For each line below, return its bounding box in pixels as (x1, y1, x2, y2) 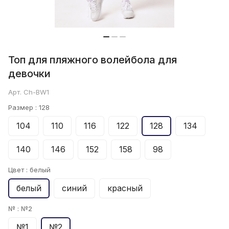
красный (107, 183, 143, 194)
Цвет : (8, 166, 30, 174)
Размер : (8, 103, 39, 112)
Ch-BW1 (24, 88, 49, 97)
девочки (8, 67, 51, 80)
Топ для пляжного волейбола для (8, 54, 177, 66)
